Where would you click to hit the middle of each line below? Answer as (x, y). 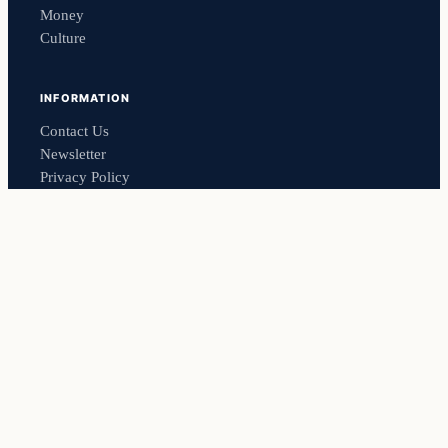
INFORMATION (85, 97)
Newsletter (73, 153)
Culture (63, 38)
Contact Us (74, 130)
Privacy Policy (85, 176)
